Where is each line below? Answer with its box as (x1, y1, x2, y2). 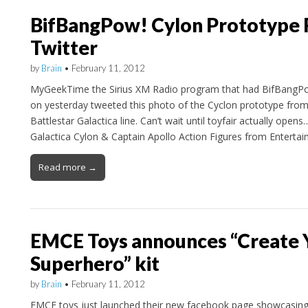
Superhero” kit (30, 251, 159, 275)
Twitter (30, 36, 98, 60)
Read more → (38, 160, 97, 173)
